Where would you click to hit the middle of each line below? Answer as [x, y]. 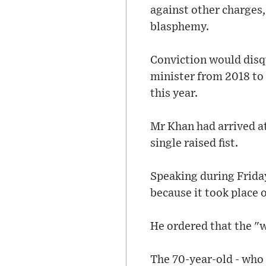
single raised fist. [194, 144]
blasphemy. [180, 27]
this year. [174, 94]
